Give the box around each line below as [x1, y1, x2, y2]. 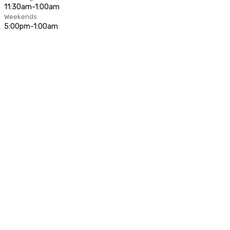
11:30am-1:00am [4, 3, 60, 11]
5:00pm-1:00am [4, 22, 58, 31]
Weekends [4, 13, 37, 21]
